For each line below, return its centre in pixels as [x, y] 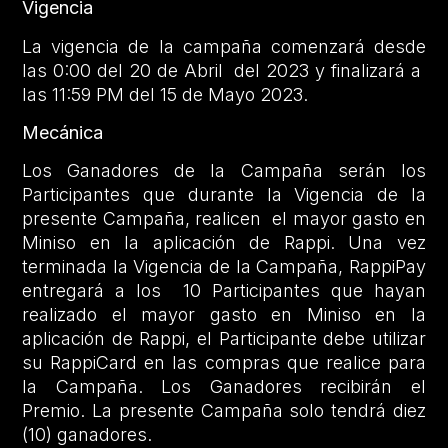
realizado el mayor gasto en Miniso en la [224, 315]
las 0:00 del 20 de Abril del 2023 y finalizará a [224, 70]
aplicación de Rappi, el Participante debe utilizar [224, 339]
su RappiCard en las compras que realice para [224, 363]
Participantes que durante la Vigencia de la [224, 195]
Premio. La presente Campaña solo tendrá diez [224, 411]
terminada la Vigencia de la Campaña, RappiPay [224, 267]
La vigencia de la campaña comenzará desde [224, 46]
